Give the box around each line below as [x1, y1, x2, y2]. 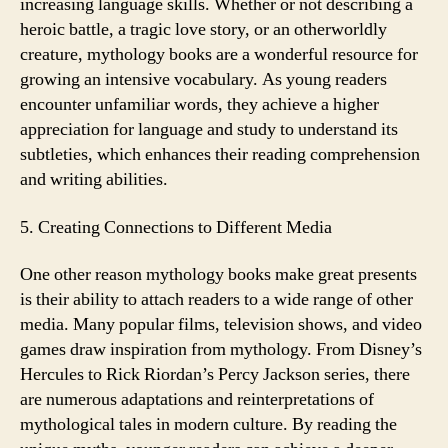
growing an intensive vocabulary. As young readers [20, 68, 387, 91]
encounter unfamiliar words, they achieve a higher [20, 93, 379, 116]
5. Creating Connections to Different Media [20, 215, 332, 239]
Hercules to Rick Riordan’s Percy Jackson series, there [20, 363, 410, 386]
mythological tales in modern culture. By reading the [20, 413, 397, 436]
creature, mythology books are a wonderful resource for [20, 43, 418, 66]
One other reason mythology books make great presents [20, 263, 417, 286]
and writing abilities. [20, 168, 168, 191]
